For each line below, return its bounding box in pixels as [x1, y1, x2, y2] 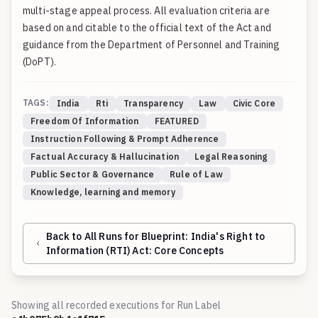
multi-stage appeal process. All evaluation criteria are [23, 4, 270, 17]
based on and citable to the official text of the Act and [23, 21, 271, 34]
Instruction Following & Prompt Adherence [31, 133, 219, 144]
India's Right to [190, 230, 265, 243]
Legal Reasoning [194, 151, 268, 162]
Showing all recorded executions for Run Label [11, 299, 221, 312]
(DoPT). [23, 55, 57, 68]
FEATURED [154, 116, 199, 126]
